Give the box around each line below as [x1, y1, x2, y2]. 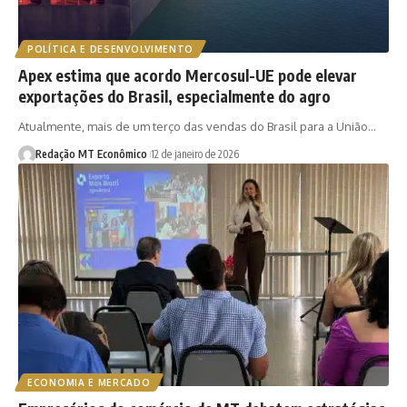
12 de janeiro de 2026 [150, 147, 239, 162]
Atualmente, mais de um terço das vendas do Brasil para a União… [18, 119, 376, 134]
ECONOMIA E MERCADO [27, 376, 151, 388]
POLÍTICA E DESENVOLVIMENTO [27, 44, 194, 55]
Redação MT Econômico [35, 147, 147, 162]
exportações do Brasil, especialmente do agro [18, 86, 331, 107]
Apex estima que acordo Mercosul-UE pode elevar [18, 65, 357, 86]
